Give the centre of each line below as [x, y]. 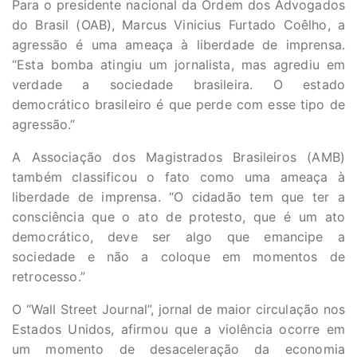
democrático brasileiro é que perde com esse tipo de [178, 104]
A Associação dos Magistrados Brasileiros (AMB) [178, 157]
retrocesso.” [49, 277]
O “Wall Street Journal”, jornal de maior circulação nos [178, 309]
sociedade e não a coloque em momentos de [178, 257]
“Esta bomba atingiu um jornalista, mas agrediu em [178, 65]
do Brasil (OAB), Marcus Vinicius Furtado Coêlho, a [178, 25]
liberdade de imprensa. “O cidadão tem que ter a [178, 197]
